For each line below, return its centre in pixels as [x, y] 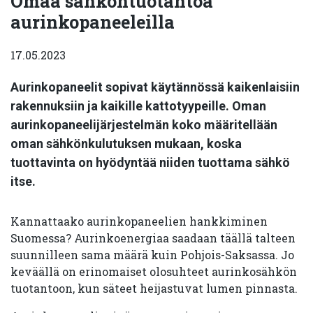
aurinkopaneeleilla [93, 22]
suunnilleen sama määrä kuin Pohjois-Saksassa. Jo [152, 255]
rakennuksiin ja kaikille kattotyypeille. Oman [138, 106]
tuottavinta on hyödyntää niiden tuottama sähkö [150, 162]
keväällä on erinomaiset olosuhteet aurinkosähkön [154, 271]
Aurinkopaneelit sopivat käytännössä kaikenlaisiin [155, 87]
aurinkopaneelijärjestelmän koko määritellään [144, 125]
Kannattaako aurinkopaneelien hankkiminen [139, 221]
